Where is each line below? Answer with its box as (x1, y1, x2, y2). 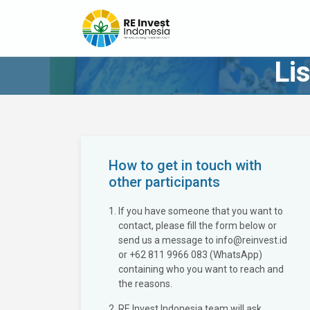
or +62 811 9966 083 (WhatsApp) (118, 249, 262, 260)
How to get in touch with (109, 157, 262, 174)
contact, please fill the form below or (118, 220, 277, 231)
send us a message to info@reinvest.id (118, 235, 287, 246)
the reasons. (118, 278, 172, 289)
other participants (109, 174, 220, 190)
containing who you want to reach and (118, 264, 284, 275)
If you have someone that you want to (118, 206, 283, 217)
